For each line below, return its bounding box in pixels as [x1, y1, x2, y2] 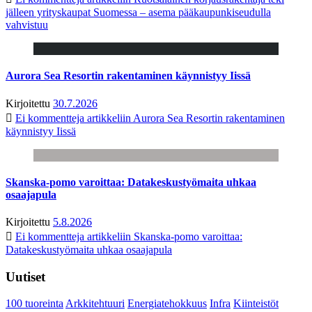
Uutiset [6, 269, 45, 284]
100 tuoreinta [6, 297, 63, 310]
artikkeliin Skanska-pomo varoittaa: [84, 231, 242, 243]
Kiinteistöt [233, 297, 279, 310]
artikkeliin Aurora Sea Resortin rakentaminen [84, 111, 285, 124]
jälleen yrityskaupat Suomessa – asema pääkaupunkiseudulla [6, 6, 271, 18]
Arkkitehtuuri [65, 297, 125, 310]
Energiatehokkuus [127, 297, 207, 310]
